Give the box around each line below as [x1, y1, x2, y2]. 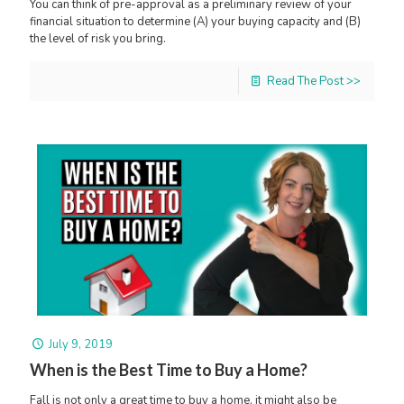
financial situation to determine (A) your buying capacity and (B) [30, 13, 361, 30]
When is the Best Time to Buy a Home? [30, 360, 308, 381]
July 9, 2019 [49, 336, 114, 353]
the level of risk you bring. [30, 30, 166, 47]
